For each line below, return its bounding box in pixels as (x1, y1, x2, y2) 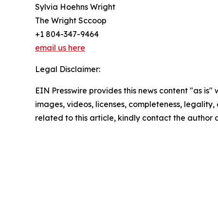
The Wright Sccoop (35, 16, 107, 26)
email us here (35, 43, 85, 53)
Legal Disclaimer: (35, 64, 100, 74)
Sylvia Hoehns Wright (35, 2, 115, 12)
